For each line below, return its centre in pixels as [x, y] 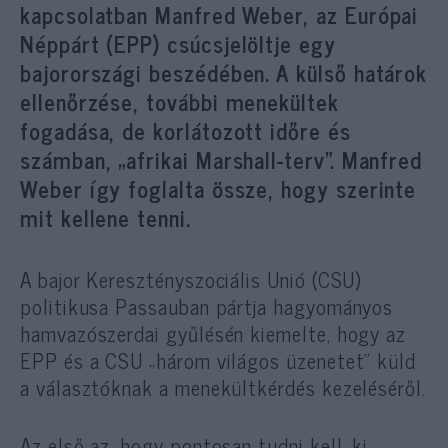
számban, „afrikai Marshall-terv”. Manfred [221, 159]
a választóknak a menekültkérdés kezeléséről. [223, 386]
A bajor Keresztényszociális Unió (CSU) [191, 278]
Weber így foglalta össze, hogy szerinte [218, 188]
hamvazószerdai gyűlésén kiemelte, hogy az [213, 332]
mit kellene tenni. [105, 217]
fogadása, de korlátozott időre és [185, 130]
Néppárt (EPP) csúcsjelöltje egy [178, 43]
